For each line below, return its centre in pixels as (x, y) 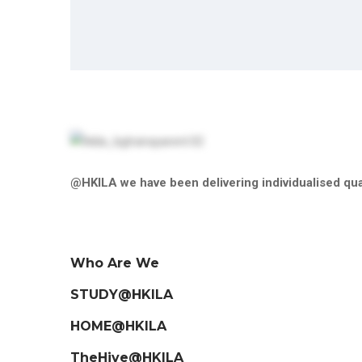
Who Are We (115, 263)
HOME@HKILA (118, 326)
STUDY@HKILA (122, 294)
